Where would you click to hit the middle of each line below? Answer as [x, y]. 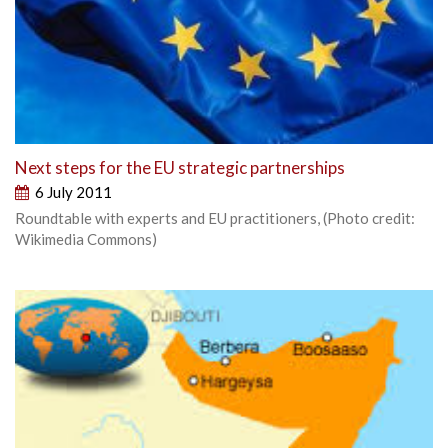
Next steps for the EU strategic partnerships [180, 167]
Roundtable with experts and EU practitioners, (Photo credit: [215, 217]
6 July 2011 [73, 191]
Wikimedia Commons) [86, 238]
